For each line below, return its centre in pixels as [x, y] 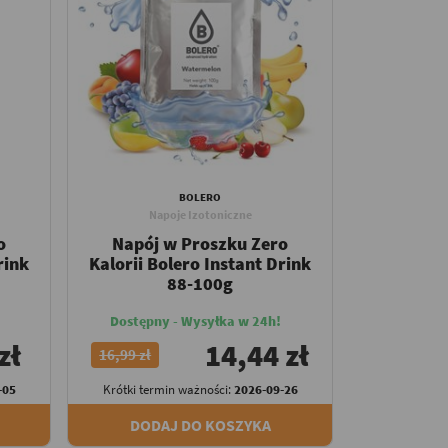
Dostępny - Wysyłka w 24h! [195, 321]
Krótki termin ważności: [168, 390]
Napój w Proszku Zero [200, 244]
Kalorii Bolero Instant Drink [200, 264]
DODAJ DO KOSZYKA [200, 425]
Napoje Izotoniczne [200, 215]
